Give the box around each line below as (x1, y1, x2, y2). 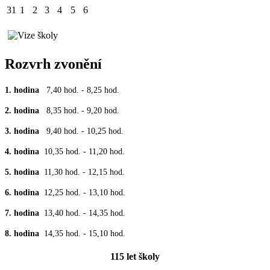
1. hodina (5, 85, 46, 95)
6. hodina (5, 187, 44, 197)
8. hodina (5, 228, 44, 238)
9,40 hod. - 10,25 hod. (46, 126, 124, 136)
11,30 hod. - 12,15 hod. (44, 167, 125, 177)
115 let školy (110, 251, 160, 262)
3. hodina (5, 126, 46, 136)
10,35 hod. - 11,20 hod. (44, 146, 125, 156)
